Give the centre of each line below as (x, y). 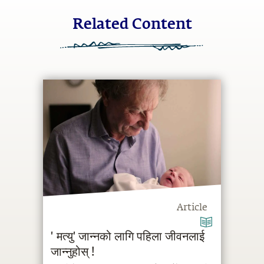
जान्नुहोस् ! (73, 253)
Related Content (132, 25)
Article (192, 208)
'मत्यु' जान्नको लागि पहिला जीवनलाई (128, 237)
